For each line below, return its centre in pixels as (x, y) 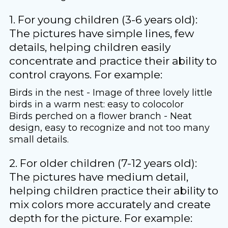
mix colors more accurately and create (110, 205)
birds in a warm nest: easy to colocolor (96, 104)
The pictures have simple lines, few (101, 34)
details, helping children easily (90, 47)
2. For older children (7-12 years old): (103, 163)
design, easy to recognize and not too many (109, 128)
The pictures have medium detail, (98, 177)
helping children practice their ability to (113, 191)
